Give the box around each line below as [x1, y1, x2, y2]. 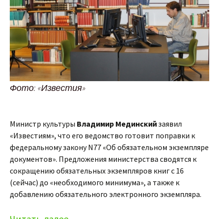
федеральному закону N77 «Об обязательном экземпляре [10, 142, 209, 153]
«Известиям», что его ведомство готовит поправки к [10, 131, 195, 141]
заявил [157, 119, 182, 129]
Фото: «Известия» [10, 82, 86, 94]
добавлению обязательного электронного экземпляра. [10, 189, 201, 199]
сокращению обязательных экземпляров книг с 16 [10, 166, 184, 176]
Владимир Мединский [77, 119, 157, 129]
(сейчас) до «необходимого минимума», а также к [10, 177, 179, 188]
